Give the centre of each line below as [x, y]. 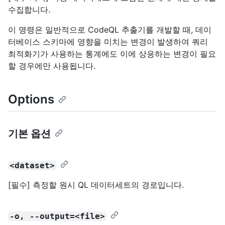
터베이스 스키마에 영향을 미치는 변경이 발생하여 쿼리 [108, 42]
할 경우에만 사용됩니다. [52, 66]
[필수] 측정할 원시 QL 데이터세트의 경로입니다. [96, 185]
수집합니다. [29, 10]
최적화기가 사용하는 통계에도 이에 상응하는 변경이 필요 [112, 54]
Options [31, 99]
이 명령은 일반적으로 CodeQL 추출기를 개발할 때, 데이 [110, 30]
